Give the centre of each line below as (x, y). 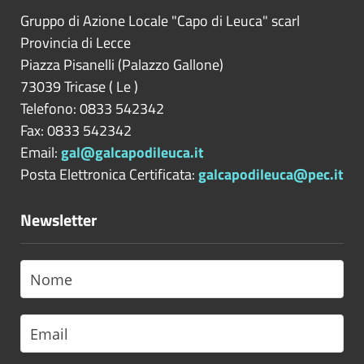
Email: (41, 152)
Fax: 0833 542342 (76, 130)
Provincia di (56, 43)
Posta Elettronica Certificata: (109, 174)
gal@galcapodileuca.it (132, 152)
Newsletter (58, 220)
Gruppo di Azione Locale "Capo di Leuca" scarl (160, 21)
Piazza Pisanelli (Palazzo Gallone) (122, 65)
